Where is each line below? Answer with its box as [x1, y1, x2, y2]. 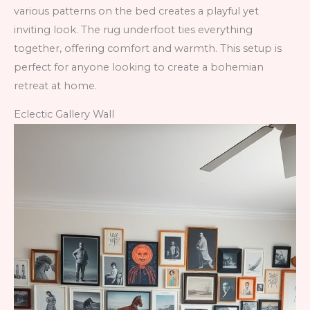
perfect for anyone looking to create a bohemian [14, 60, 264, 73]
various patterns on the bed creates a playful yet [14, 4, 259, 17]
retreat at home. [14, 79, 97, 92]
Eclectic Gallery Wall [14, 108, 114, 121]
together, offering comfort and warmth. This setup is [14, 42, 282, 55]
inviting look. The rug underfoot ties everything [14, 23, 253, 36]
